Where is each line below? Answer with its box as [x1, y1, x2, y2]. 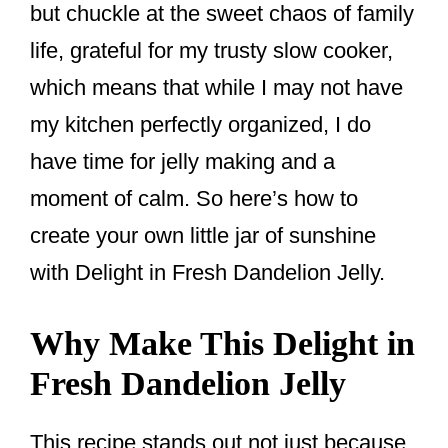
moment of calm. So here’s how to [30, 185, 358, 211]
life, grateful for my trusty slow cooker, [30, 37, 393, 63]
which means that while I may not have [30, 74, 403, 100]
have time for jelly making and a [30, 148, 335, 174]
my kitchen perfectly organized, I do [30, 111, 371, 137]
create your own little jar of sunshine [30, 222, 376, 248]
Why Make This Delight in [30, 324, 415, 362]
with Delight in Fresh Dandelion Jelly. [30, 259, 385, 285]
